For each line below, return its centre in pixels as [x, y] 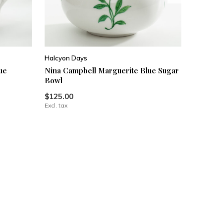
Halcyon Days [66, 58]
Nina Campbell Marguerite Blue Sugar [111, 71]
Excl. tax [56, 106]
